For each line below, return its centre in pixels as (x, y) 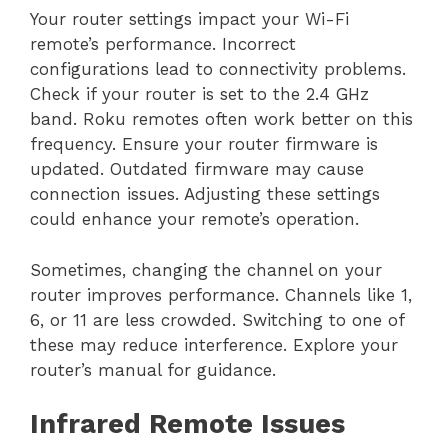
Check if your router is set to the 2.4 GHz (199, 94)
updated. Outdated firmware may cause (197, 169)
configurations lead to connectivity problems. (218, 69)
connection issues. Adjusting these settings (205, 194)
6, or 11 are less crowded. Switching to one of (217, 319)
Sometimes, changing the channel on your (206, 269)
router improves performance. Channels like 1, (221, 294)
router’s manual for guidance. (153, 369)
